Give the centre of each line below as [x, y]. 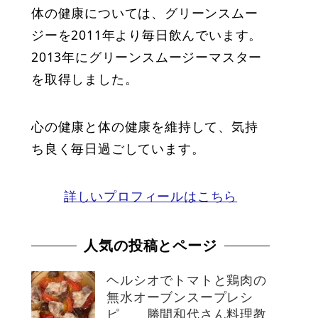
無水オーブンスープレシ [180, 297]
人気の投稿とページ [150, 246]
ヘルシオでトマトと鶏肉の [187, 280]
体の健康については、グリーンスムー [145, 13]
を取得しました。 [85, 79]
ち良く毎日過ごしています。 [118, 149]
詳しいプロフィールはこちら [150, 196]
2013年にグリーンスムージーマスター [147, 57]
